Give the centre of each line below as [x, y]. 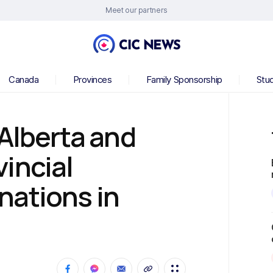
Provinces [92, 80]
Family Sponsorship [184, 80]
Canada [24, 80]
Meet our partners [136, 10]
